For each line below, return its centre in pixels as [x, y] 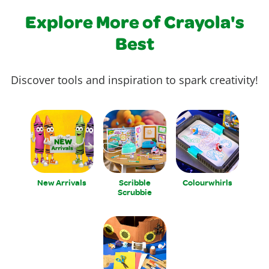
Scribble [134, 182]
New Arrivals [62, 182]
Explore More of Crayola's [134, 24]
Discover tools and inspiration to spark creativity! [134, 80]
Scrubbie [134, 192]
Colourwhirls [207, 182]
